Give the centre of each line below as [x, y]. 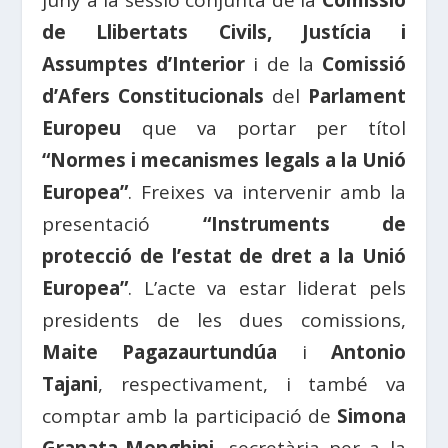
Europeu [82, 128]
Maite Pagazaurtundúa [160, 352]
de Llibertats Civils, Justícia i [224, 32]
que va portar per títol [263, 128]
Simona [371, 416]
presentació [96, 224]
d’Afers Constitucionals [153, 96]
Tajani [70, 384]
